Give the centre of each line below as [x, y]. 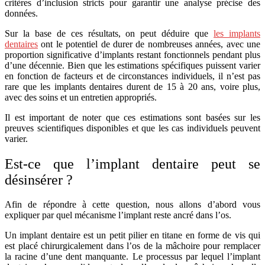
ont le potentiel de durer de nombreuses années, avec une [149, 44]
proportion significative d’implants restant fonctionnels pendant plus [132, 54]
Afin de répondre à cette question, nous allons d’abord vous [132, 205]
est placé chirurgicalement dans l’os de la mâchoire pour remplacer [132, 246]
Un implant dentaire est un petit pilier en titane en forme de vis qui [132, 235]
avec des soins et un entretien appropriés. [81, 97]
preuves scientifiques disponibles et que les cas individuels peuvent [132, 128]
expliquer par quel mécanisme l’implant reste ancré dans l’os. [118, 215]
